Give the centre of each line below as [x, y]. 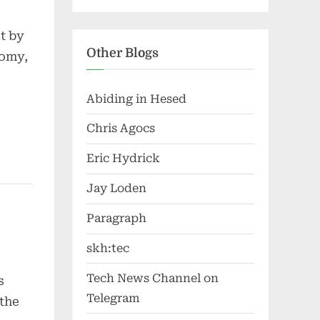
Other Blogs [122, 52]
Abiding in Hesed [136, 99]
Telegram [113, 298]
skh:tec [108, 249]
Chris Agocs [121, 129]
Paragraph [116, 219]
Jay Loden [116, 189]
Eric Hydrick [123, 159]
